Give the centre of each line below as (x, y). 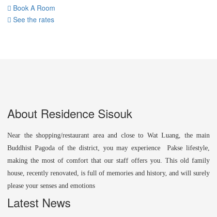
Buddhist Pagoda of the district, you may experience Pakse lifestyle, (108, 148)
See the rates (33, 19)
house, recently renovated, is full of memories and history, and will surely (108, 173)
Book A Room (33, 8)
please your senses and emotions (51, 186)
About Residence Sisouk (70, 113)
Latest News (39, 202)
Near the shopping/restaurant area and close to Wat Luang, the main (108, 135)
